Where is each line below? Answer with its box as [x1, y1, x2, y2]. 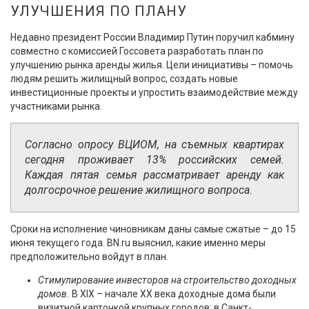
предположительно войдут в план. [10, 250, 168, 262]
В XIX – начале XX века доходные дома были [70, 288, 276, 299]
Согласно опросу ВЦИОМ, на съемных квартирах [25, 137, 284, 151]
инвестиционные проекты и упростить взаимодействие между [10, 86, 298, 98]
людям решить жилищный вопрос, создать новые [10, 72, 238, 84]
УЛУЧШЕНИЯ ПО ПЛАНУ [10, 2, 187, 19]
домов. [38, 288, 70, 299]
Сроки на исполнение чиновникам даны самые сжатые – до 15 [10, 223, 296, 235]
